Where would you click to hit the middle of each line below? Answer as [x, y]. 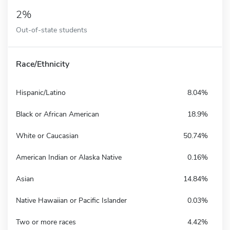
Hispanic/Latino [41, 92]
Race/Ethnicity [43, 64]
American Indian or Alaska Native [69, 157]
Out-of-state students [52, 30]
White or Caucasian [47, 136]
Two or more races [46, 222]
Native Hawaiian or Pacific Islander [71, 200]
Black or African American [57, 114]
